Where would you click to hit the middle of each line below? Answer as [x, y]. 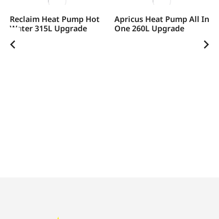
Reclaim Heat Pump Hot [55, 19]
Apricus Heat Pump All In [162, 19]
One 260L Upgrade [149, 28]
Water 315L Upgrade [48, 28]
